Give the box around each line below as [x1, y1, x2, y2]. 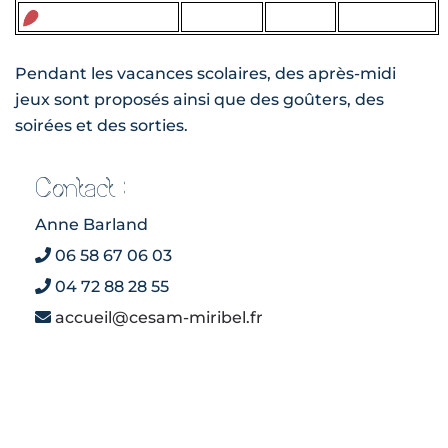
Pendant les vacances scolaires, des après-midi [15, 64, 396, 84]
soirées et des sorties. [15, 116, 188, 136]
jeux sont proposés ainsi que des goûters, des [15, 90, 384, 110]
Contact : [35, 173, 126, 205]
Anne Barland [35, 215, 148, 235]
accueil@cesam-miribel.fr [55, 308, 263, 328]
